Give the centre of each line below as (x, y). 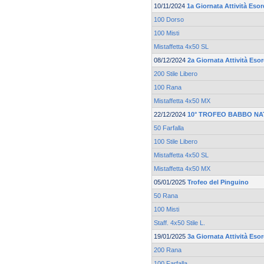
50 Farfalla (169, 128)
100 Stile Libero (176, 142)
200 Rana (168, 250)
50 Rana (166, 196)
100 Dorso (169, 20)
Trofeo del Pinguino (218, 182)
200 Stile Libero (176, 74)
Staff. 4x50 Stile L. (179, 223)
